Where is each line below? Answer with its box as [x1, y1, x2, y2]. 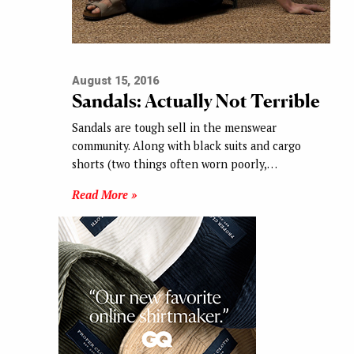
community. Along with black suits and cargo [71, 137, 301, 153]
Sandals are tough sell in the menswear [71, 119, 277, 135]
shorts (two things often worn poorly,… [71, 156, 277, 171]
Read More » [71, 186, 137, 202]
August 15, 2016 [71, 73, 159, 88]
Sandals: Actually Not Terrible [71, 88, 320, 112]
